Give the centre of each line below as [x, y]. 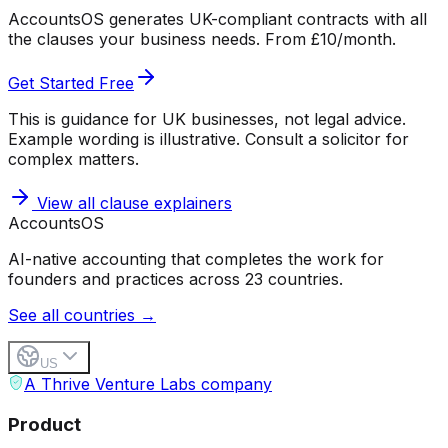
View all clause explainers [132, 202]
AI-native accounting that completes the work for [196, 258]
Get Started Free [71, 82]
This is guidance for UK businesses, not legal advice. [207, 118]
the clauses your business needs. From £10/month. [202, 38]
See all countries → [82, 314]
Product [44, 424]
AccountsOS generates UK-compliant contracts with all [217, 18]
